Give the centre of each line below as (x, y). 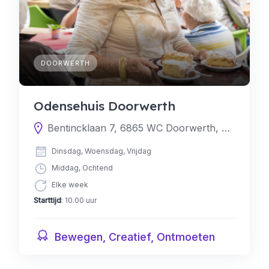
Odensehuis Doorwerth (104, 106)
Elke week (69, 185)
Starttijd (47, 200)
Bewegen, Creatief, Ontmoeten (133, 237)
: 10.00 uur (79, 200)
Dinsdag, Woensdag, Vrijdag (101, 151)
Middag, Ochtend (81, 168)
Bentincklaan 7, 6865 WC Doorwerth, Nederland (226, 128)
